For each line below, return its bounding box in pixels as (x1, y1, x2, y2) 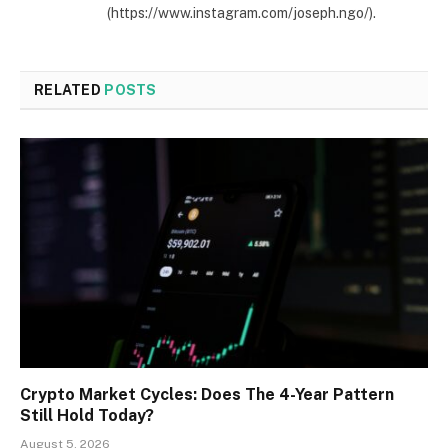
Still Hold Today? (20, 405, 154, 425)
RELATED (34, 82, 105, 99)
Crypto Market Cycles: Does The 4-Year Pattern (20, 384, 394, 404)
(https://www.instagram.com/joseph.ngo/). (107, 5, 376, 22)
